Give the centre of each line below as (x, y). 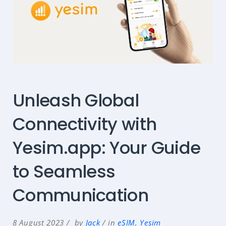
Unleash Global (76, 100)
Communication (80, 195)
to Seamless (64, 171)
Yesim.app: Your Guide (107, 148)
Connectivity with (85, 124)
